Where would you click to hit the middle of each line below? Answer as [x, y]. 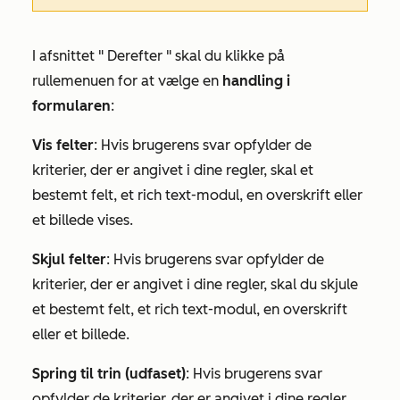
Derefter [135, 55]
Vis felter [63, 145]
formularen [71, 105]
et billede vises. [83, 220]
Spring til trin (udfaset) [109, 373]
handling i [256, 80]
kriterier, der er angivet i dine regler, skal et [173, 170]
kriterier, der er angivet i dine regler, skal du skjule [195, 284]
